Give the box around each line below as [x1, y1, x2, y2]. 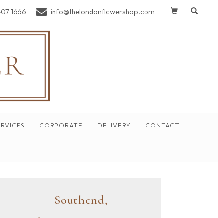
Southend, [54, 192, 108, 207]
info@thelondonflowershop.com [51, 7, 155, 16]
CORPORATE [39, 121, 83, 129]
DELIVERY [97, 121, 131, 129]
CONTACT [145, 121, 180, 129]
